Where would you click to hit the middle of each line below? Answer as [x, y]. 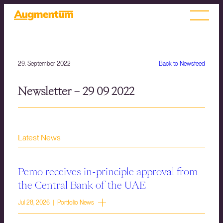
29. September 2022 [44, 64]
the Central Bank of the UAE [82, 185]
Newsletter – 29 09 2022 [76, 91]
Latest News [39, 138]
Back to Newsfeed [182, 64]
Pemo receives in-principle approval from [108, 171]
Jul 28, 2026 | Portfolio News [56, 203]
